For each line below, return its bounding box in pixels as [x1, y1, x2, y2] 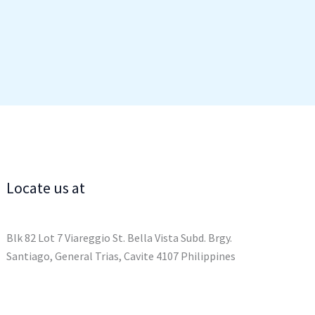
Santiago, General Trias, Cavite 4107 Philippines [6, 248, 236, 263]
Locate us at [6, 178, 86, 198]
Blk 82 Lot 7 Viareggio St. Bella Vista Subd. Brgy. [6, 230, 233, 245]
